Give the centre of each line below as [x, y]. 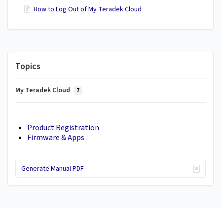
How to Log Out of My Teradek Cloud [88, 9]
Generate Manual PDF [52, 168]
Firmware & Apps [56, 138]
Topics [28, 66]
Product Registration [63, 128]
